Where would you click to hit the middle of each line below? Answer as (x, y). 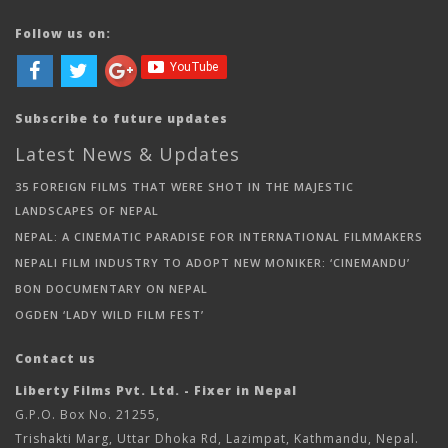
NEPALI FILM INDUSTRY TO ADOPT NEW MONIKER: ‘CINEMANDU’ (212, 262)
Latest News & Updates (127, 154)
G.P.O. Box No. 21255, (87, 414)
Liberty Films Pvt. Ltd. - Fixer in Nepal (156, 390)
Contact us (55, 358)
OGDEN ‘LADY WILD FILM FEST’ (109, 314)
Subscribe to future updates (121, 118)
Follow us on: (63, 33)
